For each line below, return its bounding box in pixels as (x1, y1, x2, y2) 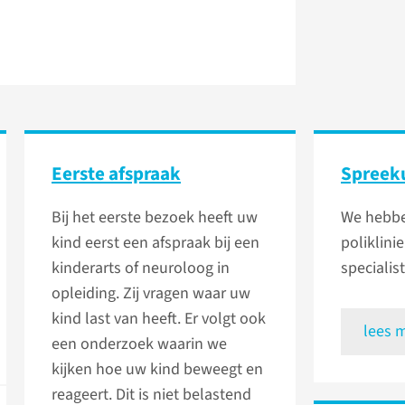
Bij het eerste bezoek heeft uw (52, 206, 258, 230)
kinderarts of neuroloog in (52, 257, 230, 280)
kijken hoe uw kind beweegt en (52, 358, 263, 381)
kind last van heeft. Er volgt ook (52, 307, 266, 331)
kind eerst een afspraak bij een (52, 231, 259, 255)
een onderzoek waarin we (52, 333, 227, 356)
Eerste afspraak (52, 160, 181, 188)
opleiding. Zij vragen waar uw (52, 282, 250, 306)
